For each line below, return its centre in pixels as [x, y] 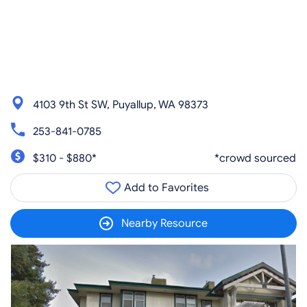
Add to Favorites [165, 188]
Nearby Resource [164, 223]
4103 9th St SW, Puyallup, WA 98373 [121, 105]
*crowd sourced [255, 158]
